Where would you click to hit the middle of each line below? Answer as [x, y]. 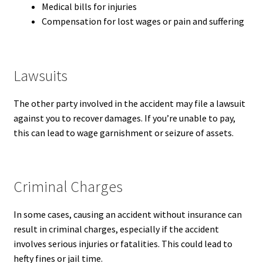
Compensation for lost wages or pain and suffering [143, 21]
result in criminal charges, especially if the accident [116, 229]
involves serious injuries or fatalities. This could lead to [123, 243]
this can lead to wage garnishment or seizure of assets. [123, 132]
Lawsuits [40, 75]
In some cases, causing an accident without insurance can [127, 214]
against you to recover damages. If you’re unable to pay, [124, 118]
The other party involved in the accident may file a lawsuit [129, 103]
